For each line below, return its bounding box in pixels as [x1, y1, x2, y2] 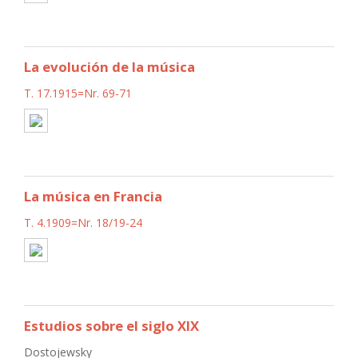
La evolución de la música [24, 57, 195, 76]
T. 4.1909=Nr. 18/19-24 [24, 214, 142, 230]
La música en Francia [24, 186, 162, 205]
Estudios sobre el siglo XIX [24, 316, 199, 335]
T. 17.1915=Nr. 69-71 [24, 85, 132, 101]
